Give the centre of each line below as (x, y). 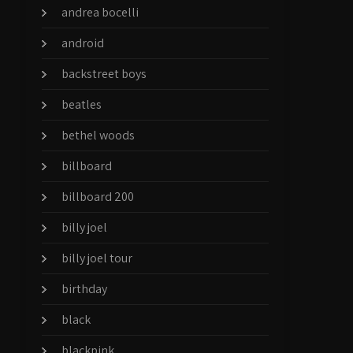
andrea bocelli (100, 12)
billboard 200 (98, 197)
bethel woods (98, 135)
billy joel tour (97, 258)
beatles (82, 104)
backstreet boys (104, 74)
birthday (85, 289)
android (83, 43)
